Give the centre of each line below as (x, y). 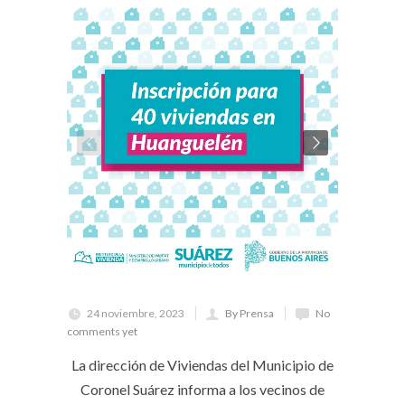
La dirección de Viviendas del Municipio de (202, 365)
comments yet (102, 331)
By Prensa (250, 313)
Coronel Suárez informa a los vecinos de (202, 389)
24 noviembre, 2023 (136, 313)
